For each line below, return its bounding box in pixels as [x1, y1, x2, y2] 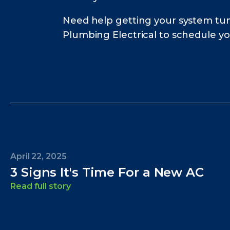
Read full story [10, 181, 71, 191]
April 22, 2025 [10, 151, 67, 162]
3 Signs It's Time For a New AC [10, 165, 204, 180]
